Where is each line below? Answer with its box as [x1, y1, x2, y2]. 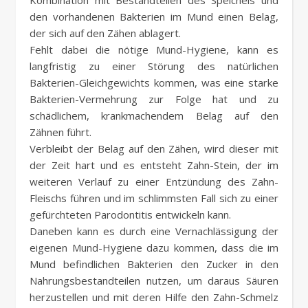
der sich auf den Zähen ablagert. [30, 26, 181, 41]
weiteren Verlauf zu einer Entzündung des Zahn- [30, 175, 278, 189]
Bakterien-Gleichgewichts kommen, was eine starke [30, 76, 278, 90]
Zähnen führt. [30, 125, 91, 140]
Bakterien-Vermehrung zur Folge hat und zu [30, 92, 278, 107]
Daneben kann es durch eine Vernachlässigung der [30, 224, 278, 239]
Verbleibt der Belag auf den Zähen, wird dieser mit [30, 142, 278, 156]
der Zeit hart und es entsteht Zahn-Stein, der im [30, 158, 278, 173]
